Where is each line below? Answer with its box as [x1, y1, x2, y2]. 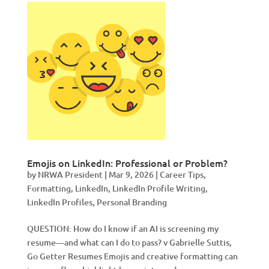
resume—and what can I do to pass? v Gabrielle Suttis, [26, 237, 232, 248]
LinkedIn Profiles [26, 196, 92, 208]
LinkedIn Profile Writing [112, 183, 205, 194]
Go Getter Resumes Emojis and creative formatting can [26, 250, 238, 262]
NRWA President [37, 169, 103, 180]
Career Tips [159, 169, 204, 180]
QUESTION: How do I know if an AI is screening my [26, 223, 219, 234]
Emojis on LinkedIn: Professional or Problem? [26, 156, 228, 169]
